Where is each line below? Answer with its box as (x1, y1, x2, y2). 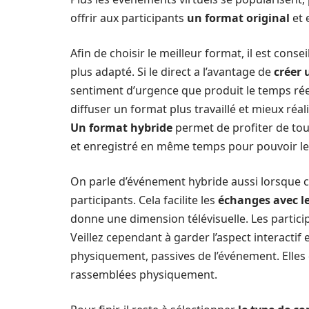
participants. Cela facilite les (70, 192, 215, 208)
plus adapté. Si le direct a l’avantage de (70, 64, 271, 79)
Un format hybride (70, 120, 172, 135)
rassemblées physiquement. (70, 267, 217, 282)
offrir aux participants (70, 10, 184, 26)
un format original (184, 10, 290, 26)
